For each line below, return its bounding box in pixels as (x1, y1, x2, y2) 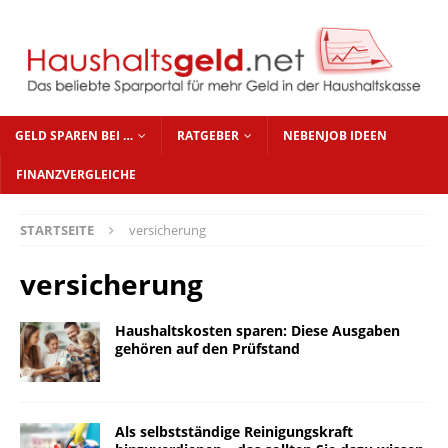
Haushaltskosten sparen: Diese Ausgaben (115, 321, 400, 341)
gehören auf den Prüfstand (115, 339, 300, 359)
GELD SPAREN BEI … (15, 127, 133, 145)
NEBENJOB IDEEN (283, 127, 387, 145)
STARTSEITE (20, 221, 94, 240)
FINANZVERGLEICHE (16, 166, 136, 184)
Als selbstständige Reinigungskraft (115, 422, 353, 442)
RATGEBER (177, 127, 239, 145)
